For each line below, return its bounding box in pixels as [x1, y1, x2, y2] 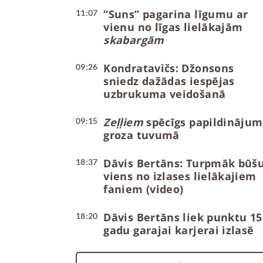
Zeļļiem [103, 115, 143, 130]
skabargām [103, 33, 164, 48]
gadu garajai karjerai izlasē [103, 223, 254, 238]
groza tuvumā [103, 128, 180, 143]
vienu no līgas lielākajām [103, 20, 243, 35]
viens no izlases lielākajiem [103, 169, 257, 184]
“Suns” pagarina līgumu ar [103, 7, 248, 22]
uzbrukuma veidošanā [103, 87, 226, 102]
